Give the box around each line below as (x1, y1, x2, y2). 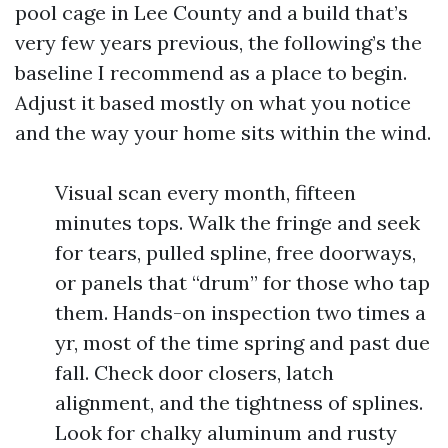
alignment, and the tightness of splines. (55, 390, 423, 415)
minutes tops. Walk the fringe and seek (55, 210, 420, 235)
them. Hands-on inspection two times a (55, 300, 426, 325)
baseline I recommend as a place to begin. (15, 60, 407, 85)
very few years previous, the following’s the (15, 30, 422, 55)
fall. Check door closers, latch (55, 360, 334, 385)
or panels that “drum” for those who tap (55, 270, 430, 295)
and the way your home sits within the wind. (15, 120, 431, 145)
